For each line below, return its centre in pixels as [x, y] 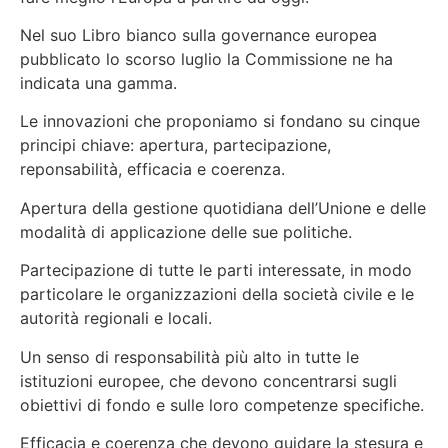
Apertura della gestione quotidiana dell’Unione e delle [223, 207]
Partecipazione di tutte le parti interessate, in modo [216, 270]
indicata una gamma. [98, 82]
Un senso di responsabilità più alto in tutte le [189, 356]
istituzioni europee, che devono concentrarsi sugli [208, 380]
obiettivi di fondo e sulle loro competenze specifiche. [222, 404]
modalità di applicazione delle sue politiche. [186, 231]
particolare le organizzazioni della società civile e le [217, 294]
